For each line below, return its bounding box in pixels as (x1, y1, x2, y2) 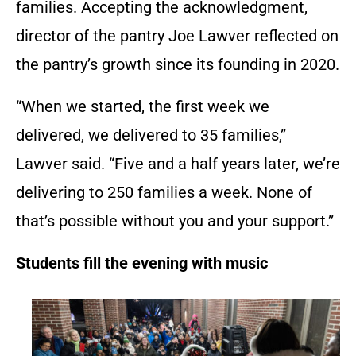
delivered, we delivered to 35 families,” (16, 125, 286, 145)
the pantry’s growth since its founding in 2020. (16, 54, 339, 74)
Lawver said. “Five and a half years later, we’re (16, 153, 340, 173)
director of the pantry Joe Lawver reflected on (16, 25, 339, 45)
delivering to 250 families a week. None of (16, 182, 312, 202)
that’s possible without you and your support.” (16, 211, 338, 230)
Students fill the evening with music (16, 253, 268, 273)
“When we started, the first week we (16, 96, 269, 116)
